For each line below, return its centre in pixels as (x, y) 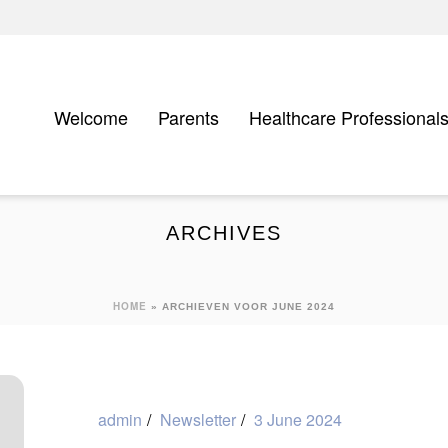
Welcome (91, 116)
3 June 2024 (298, 419)
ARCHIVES (224, 233)
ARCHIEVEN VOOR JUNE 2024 (248, 306)
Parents (188, 116)
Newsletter (198, 419)
